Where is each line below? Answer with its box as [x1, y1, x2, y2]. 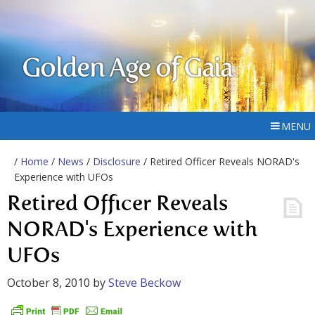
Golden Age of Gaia [22, 56, 233, 83]
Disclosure [93, 155, 141, 168]
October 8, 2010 [7, 275, 90, 290]
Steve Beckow [108, 275, 181, 290]
